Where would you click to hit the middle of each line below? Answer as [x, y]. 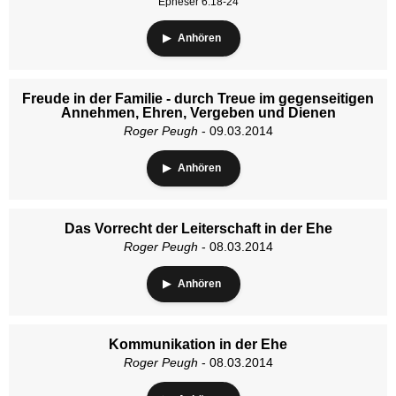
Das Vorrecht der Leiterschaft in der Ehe [198, 228]
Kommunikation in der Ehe [198, 344]
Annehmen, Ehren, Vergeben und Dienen [198, 113]
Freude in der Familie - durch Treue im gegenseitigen [198, 99]
